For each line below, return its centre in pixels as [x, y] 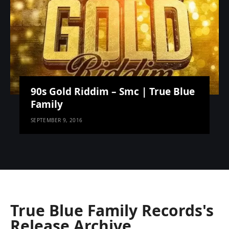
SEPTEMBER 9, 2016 [57, 120]
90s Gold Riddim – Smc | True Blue [113, 92]
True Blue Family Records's [112, 211]
